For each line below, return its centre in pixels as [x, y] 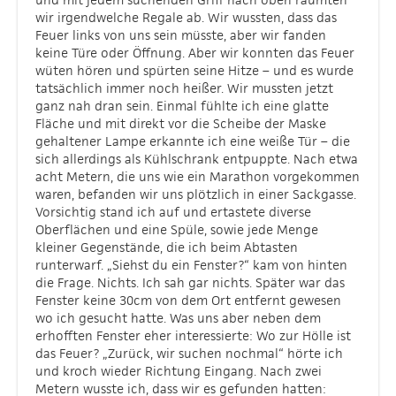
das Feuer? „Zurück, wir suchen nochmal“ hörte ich [189, 353]
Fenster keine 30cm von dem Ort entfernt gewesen [188, 300]
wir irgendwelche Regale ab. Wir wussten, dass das [186, 17]
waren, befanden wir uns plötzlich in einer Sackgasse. [196, 194]
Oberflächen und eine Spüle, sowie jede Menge [177, 229]
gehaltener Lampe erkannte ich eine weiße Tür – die [193, 141]
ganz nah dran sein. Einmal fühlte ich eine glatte [182, 106]
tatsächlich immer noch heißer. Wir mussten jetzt [184, 88]
